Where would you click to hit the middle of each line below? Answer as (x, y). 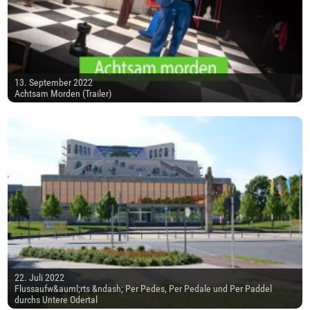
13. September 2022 (54, 83)
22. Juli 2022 (40, 278)
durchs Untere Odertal (56, 300)
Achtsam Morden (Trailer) (63, 94)
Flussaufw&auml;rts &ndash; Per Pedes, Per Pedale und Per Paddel (144, 289)
